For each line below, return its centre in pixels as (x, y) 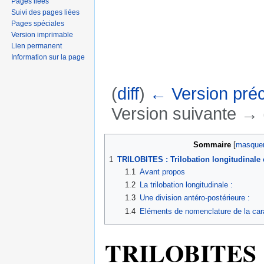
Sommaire (212, 144)
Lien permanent (37, 46)
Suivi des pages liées (46, 12)
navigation (154, 129)
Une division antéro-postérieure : (194, 198)
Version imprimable (42, 34)
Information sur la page (48, 57)
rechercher (198, 129)
